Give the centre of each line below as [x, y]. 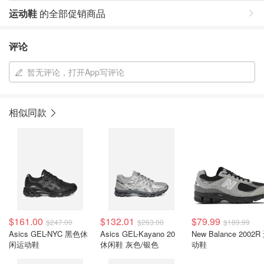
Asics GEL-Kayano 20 [138, 234]
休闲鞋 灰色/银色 [129, 244]
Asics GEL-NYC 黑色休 [48, 234]
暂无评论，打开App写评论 [76, 72]
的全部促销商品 [71, 13]
